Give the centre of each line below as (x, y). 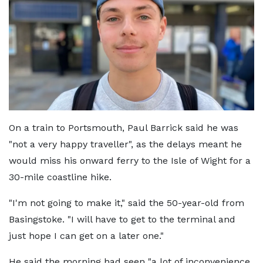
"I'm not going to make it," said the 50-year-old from (127, 203)
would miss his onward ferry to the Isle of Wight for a (130, 160)
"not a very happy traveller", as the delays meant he (125, 144)
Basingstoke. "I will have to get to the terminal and (122, 219)
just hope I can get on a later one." (86, 235)
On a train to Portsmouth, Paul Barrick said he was (124, 127)
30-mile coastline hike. (60, 177)
